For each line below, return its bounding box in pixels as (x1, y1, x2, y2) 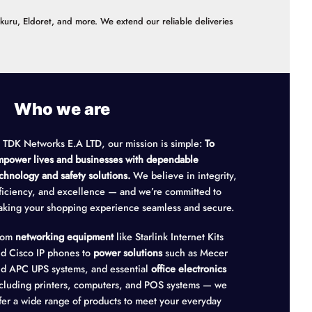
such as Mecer (162, 246, 228, 260)
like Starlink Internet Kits (114, 230, 224, 244)
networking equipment (15, 230, 114, 244)
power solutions (93, 246, 162, 260)
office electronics (151, 262, 226, 276)
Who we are (14, 98, 118, 119)
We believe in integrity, (130, 169, 237, 183)
